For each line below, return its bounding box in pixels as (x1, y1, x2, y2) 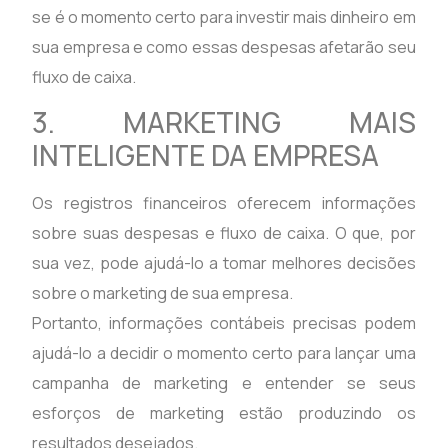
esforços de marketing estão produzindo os (32, 402, 416, 425)
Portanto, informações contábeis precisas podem (32, 312, 416, 335)
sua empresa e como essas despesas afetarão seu (32, 35, 416, 58)
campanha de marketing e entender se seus (32, 372, 416, 395)
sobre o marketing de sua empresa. (32, 282, 294, 305)
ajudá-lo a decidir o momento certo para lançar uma (32, 342, 416, 365)
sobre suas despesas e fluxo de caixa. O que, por (32, 222, 416, 245)
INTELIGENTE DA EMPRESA (32, 136, 380, 175)
